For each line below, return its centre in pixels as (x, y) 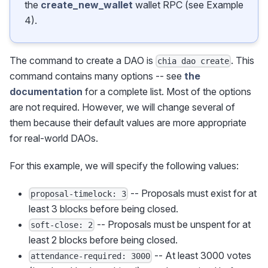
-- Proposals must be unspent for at (173, 225)
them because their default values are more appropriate (128, 122)
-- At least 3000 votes (202, 256)
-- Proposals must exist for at (193, 193)
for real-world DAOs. (54, 138)
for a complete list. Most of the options (167, 91)
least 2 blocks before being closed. (103, 240)
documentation (46, 91)
